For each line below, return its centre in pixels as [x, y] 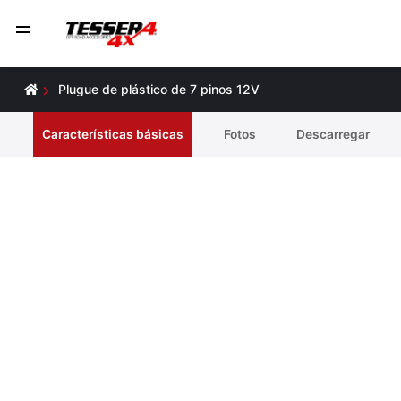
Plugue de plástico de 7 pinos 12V [159, 89]
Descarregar [333, 134]
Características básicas [113, 134]
